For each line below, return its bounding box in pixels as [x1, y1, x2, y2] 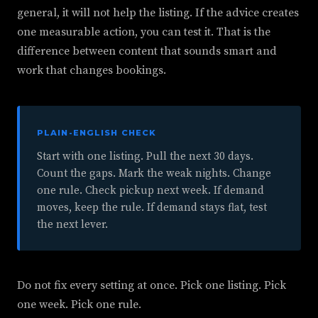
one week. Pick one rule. [17, 297, 141, 312]
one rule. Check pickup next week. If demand [37, 184, 264, 197]
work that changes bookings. [17, 63, 166, 77]
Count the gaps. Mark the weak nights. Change [37, 167, 271, 180]
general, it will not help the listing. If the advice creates [17, 6, 299, 20]
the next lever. [37, 218, 108, 231]
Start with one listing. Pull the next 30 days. [37, 150, 253, 163]
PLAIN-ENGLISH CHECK [37, 128, 157, 138]
